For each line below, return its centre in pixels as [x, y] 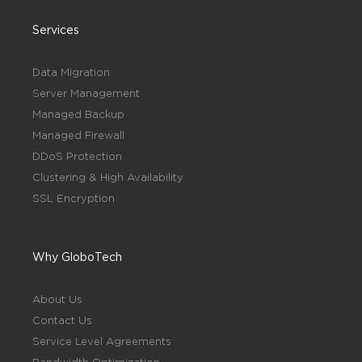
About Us [57, 299]
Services [56, 29]
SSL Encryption [74, 198]
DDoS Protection [77, 156]
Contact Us [62, 320]
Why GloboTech [77, 257]
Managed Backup [78, 114]
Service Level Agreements [102, 341]
